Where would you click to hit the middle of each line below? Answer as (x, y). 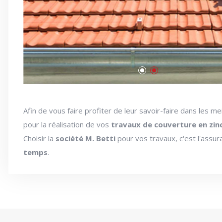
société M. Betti (85, 139)
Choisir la (39, 139)
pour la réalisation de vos (67, 125)
